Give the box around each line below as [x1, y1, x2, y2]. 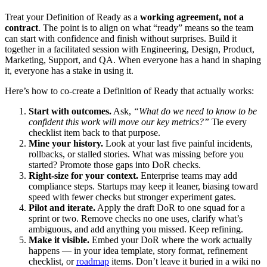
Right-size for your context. [29, 170, 138, 181]
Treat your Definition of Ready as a [5, 11, 140, 22]
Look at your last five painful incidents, [103, 138, 253, 148]
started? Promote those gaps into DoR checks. [29, 159, 201, 170]
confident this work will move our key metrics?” [29, 116, 209, 127]
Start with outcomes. [29, 105, 111, 116]
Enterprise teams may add [138, 170, 237, 181]
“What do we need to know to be [133, 105, 257, 116]
